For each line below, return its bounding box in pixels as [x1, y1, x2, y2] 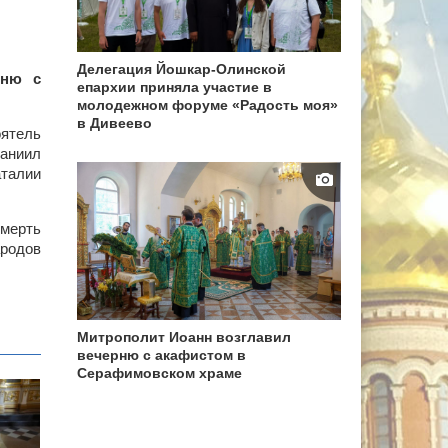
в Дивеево [77, 114, 153, 131]
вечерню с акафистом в [77, 347, 247, 364]
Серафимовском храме [77, 365, 247, 382]
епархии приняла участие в [77, 78, 273, 95]
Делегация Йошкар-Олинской [77, 60, 287, 77]
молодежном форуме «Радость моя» [77, 96, 339, 113]
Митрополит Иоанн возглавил [77, 329, 292, 346]
